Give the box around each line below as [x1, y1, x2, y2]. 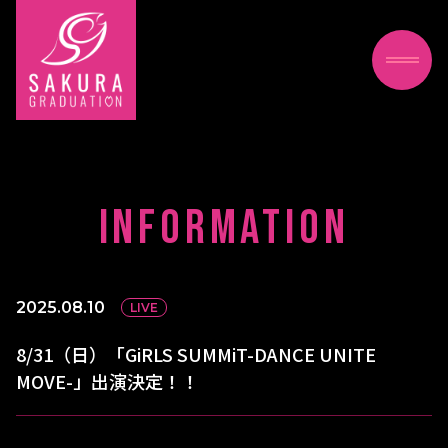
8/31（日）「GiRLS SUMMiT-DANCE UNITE [16, 341, 376, 367]
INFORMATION [98, 200, 350, 257]
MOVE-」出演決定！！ [16, 368, 199, 394]
